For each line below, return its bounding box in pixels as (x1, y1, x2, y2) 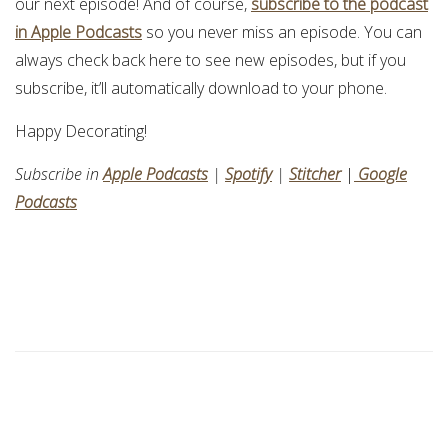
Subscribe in (15, 163, 103, 186)
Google (354, 163, 407, 186)
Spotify (225, 163, 272, 186)
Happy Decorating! (15, 120, 147, 143)
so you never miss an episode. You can (142, 21, 422, 44)
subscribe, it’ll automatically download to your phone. (15, 77, 387, 100)
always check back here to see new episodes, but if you (15, 49, 406, 72)
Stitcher (289, 163, 341, 186)
